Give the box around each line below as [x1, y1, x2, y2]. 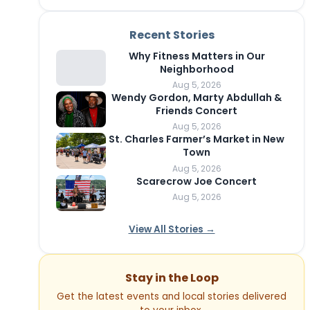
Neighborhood [159, 62, 234, 77]
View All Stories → [128, 222, 215, 236]
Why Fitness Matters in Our [128, 49, 265, 64]
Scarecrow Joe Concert [136, 174, 257, 188]
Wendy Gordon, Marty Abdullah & [111, 91, 282, 105]
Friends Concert [156, 104, 237, 118]
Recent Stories [129, 27, 215, 44]
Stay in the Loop [125, 269, 219, 286]
